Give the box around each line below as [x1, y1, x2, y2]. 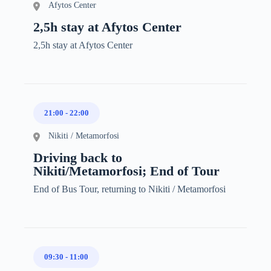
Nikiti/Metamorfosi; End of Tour [33, 163, 220, 178]
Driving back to [33, 149, 122, 165]
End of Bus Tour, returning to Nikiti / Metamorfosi [33, 183, 226, 194]
